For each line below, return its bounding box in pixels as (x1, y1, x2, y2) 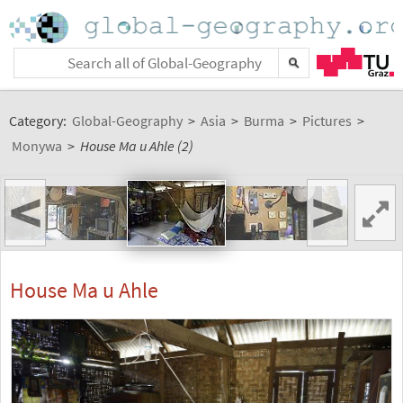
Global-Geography (72, 112, 183, 130)
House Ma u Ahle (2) (80, 137, 193, 155)
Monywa (12, 137, 62, 155)
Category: (9, 112, 69, 130)
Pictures (302, 112, 352, 130)
